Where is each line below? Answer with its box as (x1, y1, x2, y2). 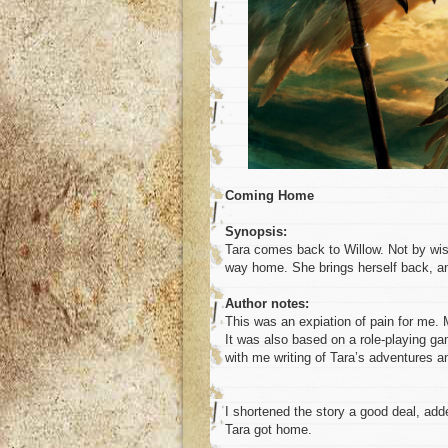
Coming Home (225, 188, 314, 204)
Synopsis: (225, 224, 287, 240)
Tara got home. (225, 422, 312, 438)
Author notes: (225, 296, 309, 312)
